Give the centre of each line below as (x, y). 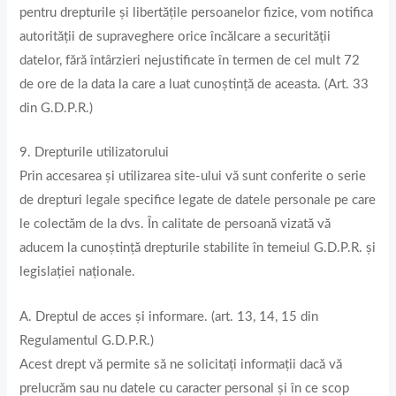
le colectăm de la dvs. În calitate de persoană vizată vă (175, 225)
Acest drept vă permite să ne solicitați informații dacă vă (181, 364)
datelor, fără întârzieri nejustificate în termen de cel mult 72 (190, 60)
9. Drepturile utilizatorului (95, 153)
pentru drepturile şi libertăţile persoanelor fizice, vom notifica (197, 12)
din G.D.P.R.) (57, 108)
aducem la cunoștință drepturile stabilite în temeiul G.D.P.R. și (198, 248)
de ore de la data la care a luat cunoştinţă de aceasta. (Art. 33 (194, 84)
